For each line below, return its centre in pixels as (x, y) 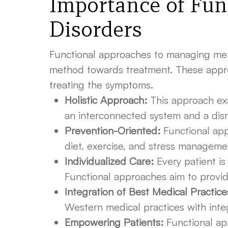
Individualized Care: (109, 161)
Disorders (96, 29)
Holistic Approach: (106, 100)
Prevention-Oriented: (112, 131)
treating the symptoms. (101, 85)
